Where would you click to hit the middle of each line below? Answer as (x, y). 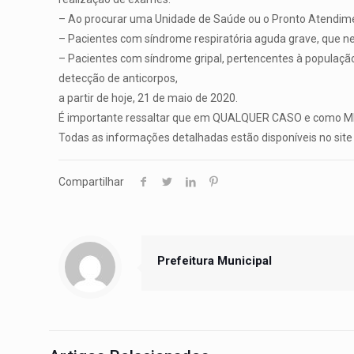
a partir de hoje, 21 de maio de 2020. (149, 98)
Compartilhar (92, 182)
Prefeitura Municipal (215, 261)
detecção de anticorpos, (119, 79)
